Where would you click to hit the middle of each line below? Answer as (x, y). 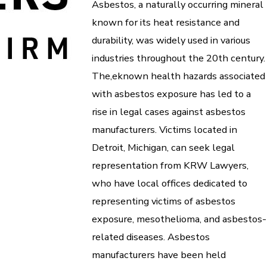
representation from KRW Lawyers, (170, 166)
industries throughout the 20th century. (178, 58)
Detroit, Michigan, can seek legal (163, 148)
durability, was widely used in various (171, 41)
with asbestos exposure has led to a (171, 94)
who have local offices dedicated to (170, 184)
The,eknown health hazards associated (178, 76)
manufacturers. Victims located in (164, 130)
